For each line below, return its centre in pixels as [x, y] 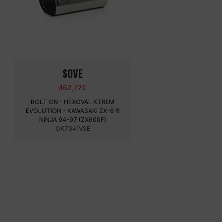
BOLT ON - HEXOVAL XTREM [73, 102]
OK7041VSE [73, 129]
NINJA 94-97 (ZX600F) [73, 120]
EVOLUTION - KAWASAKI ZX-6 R [73, 111]
